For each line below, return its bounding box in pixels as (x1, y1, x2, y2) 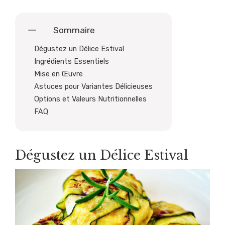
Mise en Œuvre (34, 70, 83, 79)
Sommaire (53, 25, 95, 35)
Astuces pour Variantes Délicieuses (34, 82, 153, 91)
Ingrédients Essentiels (34, 57, 109, 66)
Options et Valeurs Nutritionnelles (34, 95, 147, 104)
